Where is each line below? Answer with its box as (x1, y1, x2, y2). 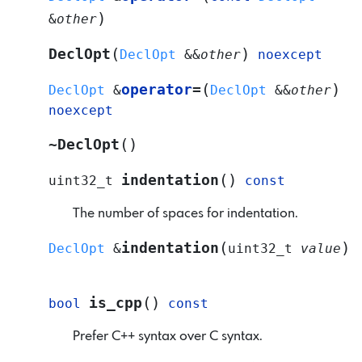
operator (121, 81, 192, 98)
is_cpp (89, 294, 142, 311)
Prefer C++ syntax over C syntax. (73, 329, 263, 343)
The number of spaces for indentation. (73, 206, 298, 221)
